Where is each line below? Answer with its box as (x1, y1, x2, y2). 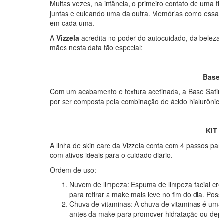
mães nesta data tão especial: (50, 43, 143, 52)
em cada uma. (50, 18, 94, 28)
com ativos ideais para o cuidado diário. (50, 150, 173, 160)
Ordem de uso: (50, 165, 96, 175)
